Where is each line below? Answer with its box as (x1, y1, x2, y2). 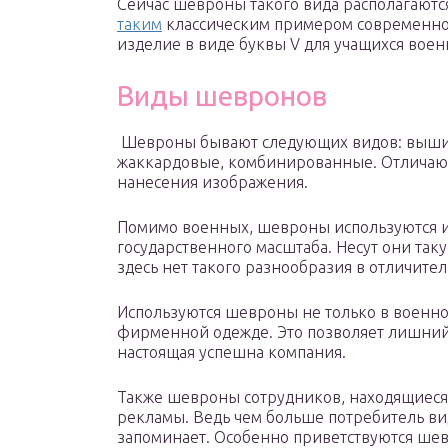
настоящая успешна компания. (117, 343, 346, 362)
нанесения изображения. (117, 173, 308, 192)
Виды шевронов (117, 80, 327, 112)
